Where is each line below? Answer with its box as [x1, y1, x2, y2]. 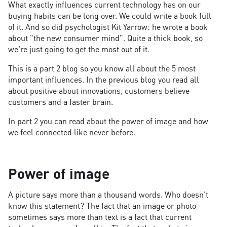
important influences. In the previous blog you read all [8, 74, 199, 85]
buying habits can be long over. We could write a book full [8, 10, 211, 21]
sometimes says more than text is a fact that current [8, 211, 192, 222]
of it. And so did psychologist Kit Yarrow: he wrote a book [8, 21, 208, 32]
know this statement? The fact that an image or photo [8, 200, 196, 211]
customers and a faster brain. [8, 96, 113, 107]
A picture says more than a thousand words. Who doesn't [8, 189, 208, 200]
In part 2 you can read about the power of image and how [8, 116, 208, 127]
